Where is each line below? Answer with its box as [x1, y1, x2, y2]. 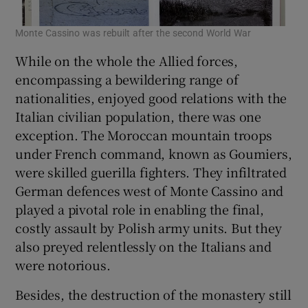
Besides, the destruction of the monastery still [15, 285, 292, 304]
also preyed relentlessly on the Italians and [15, 237, 272, 256]
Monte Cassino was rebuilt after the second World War [15, 28, 252, 38]
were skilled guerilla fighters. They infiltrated [15, 163, 287, 181]
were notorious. [15, 256, 111, 274]
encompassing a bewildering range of [15, 70, 239, 89]
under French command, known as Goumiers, [15, 144, 292, 163]
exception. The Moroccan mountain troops [15, 126, 272, 144]
